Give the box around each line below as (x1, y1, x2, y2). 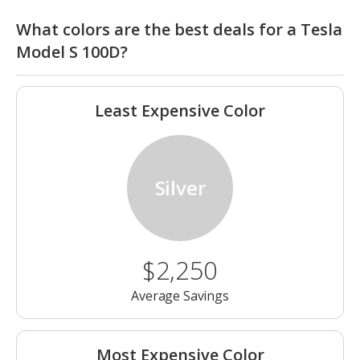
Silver (154, 174, 206, 202)
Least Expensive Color (95, 100, 265, 122)
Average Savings (131, 287, 229, 305)
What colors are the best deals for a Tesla (16, 18, 342, 41)
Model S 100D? (16, 41, 128, 63)
